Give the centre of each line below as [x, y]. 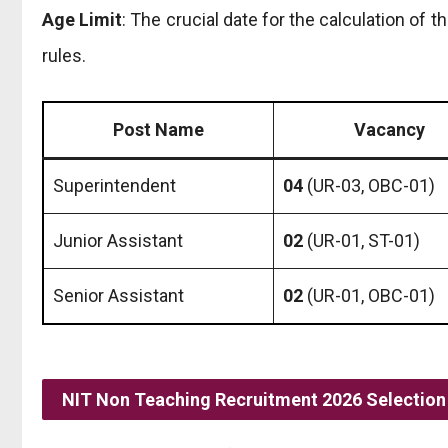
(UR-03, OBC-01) [369, 185]
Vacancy [389, 129]
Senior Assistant [118, 295]
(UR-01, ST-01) [361, 240]
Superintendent [114, 185]
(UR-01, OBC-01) [369, 295]
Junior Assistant [118, 240]
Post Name [158, 129]
